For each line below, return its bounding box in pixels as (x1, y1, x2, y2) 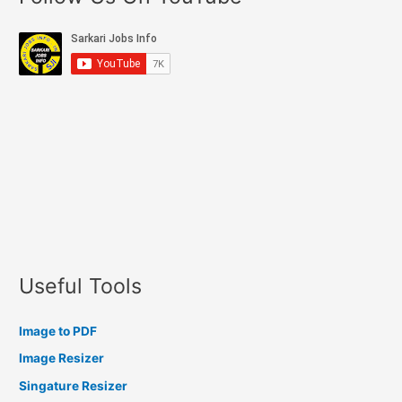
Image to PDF (19, 324, 98, 339)
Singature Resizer (19, 378, 128, 393)
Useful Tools (19, 272, 143, 299)
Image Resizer (19, 351, 105, 366)
